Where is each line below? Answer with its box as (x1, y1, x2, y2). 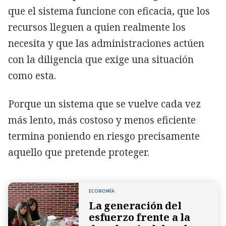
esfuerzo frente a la (89, 210, 191, 224)
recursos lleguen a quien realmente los (8, 20, 186, 34)
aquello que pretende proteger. (8, 145, 149, 159)
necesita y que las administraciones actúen (8, 36, 204, 50)
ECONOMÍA (89, 187, 115, 195)
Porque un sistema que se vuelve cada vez (8, 97, 201, 110)
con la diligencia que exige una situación (8, 52, 194, 66)
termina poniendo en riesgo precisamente (8, 129, 200, 143)
